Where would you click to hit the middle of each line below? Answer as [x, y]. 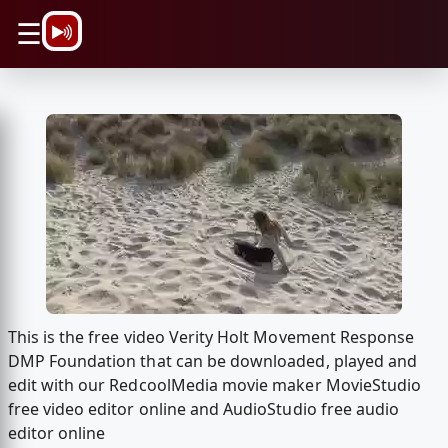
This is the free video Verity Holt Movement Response [211, 337]
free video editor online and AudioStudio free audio [203, 409]
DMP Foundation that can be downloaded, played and [212, 361]
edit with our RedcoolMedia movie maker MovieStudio [214, 385]
